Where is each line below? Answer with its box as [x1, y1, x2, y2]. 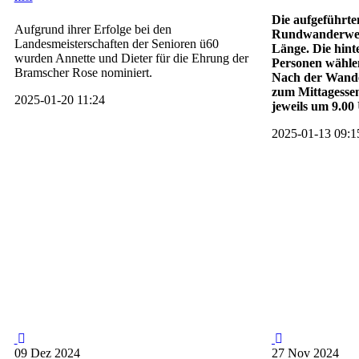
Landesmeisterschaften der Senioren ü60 [14, 37, 219, 51]
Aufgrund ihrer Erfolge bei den [14, 22, 171, 37]
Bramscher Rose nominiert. [14, 66, 152, 80]
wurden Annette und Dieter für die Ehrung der [14, 51, 248, 66]
